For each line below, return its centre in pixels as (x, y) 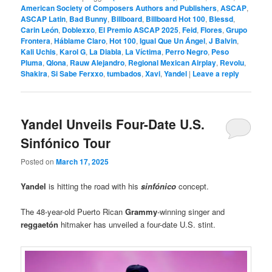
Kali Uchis (39, 52)
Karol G (73, 52)
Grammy (141, 212)
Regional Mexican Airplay (172, 63)
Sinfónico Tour (66, 142)
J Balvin (223, 41)
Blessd (221, 19)
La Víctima (144, 52)
